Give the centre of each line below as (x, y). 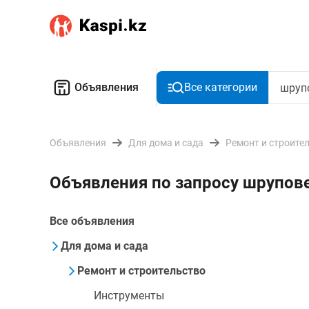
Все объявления (92, 221)
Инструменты (129, 296)
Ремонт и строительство (141, 271)
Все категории (221, 87)
